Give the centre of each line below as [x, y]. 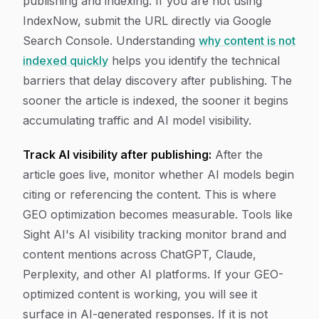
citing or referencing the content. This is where [150, 194]
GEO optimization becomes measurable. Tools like [158, 214]
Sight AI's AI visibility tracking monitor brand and [155, 234]
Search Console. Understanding [111, 41]
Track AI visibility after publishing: [117, 155]
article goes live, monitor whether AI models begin [158, 174]
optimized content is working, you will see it [140, 294]
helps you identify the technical [194, 61]
